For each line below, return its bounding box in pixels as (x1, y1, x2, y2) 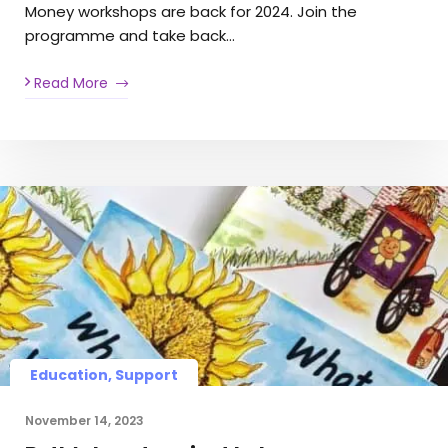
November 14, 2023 (25, 412, 144, 430)
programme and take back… (25, 24, 235, 46)
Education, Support (30, 365, 178, 386)
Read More (30, 73, 108, 94)
